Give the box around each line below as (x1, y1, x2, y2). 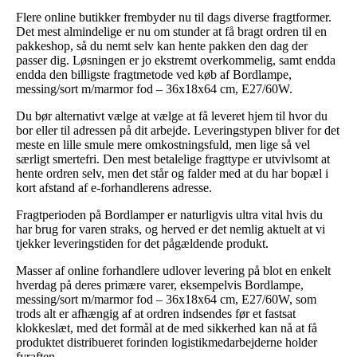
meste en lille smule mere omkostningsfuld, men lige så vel (16, 137, 310, 151)
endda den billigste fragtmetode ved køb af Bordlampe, (16, 67, 292, 81)
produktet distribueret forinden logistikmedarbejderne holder (16, 335, 317, 349)
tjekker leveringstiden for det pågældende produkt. (16, 236, 269, 250)
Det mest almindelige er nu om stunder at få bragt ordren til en (16, 24, 327, 38)
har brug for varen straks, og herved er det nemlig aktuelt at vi (16, 222, 325, 236)
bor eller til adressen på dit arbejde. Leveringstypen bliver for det (16, 123, 339, 137)
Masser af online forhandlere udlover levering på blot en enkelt (16, 263, 331, 277)
